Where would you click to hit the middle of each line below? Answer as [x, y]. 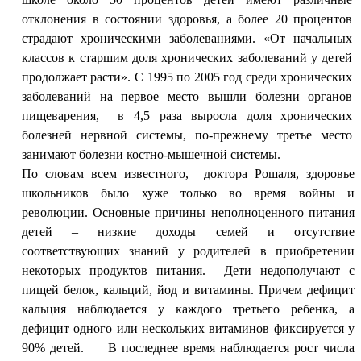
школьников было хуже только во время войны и [188, 193]
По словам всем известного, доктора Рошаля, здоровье [188, 173]
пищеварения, [65, 115]
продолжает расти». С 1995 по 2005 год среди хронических [187, 77]
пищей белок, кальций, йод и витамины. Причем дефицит [188, 289]
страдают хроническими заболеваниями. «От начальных [187, 38]
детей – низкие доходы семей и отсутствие [188, 231]
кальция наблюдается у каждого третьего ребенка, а [188, 309]
